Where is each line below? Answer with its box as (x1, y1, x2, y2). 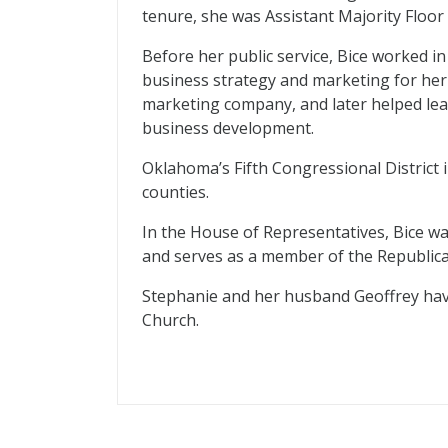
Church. (142, 309, 199, 331)
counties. (142, 181, 209, 203)
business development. (142, 117, 314, 139)
